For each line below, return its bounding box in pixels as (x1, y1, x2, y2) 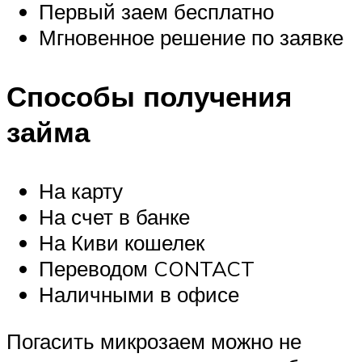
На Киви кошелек (39, 229, 204, 256)
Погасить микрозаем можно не (6, 327, 301, 354)
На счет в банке (39, 204, 190, 230)
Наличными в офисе (39, 281, 239, 308)
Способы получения (6, 78, 292, 114)
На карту (39, 178, 123, 204)
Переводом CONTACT (39, 255, 255, 282)
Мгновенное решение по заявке (39, 23, 343, 50)
